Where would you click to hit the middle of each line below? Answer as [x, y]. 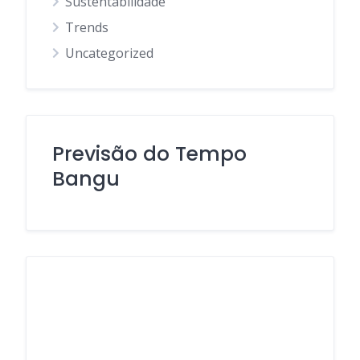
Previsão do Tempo [149, 153]
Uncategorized [109, 53]
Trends [87, 27]
